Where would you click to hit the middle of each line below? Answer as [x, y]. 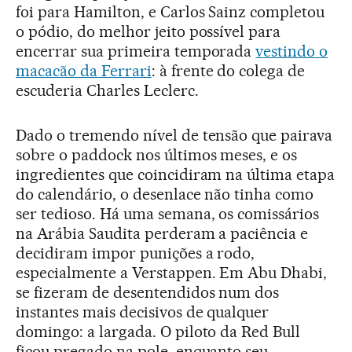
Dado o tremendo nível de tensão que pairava [174, 136]
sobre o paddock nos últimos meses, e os [157, 155]
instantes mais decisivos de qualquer [143, 312]
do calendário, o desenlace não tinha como [165, 194]
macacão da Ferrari [84, 71]
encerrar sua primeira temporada [136, 51]
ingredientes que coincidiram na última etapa [176, 175]
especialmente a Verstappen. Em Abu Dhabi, [172, 273]
